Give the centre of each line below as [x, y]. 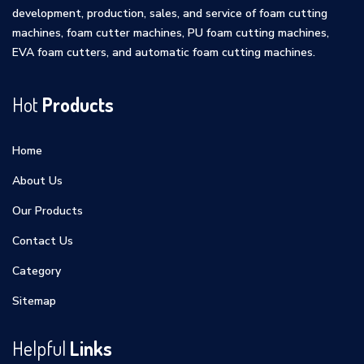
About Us [37, 181]
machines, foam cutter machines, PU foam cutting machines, [171, 33]
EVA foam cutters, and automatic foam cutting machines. [164, 52]
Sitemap [34, 301]
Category [37, 271]
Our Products [48, 211]
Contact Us [43, 241]
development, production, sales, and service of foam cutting [170, 13]
